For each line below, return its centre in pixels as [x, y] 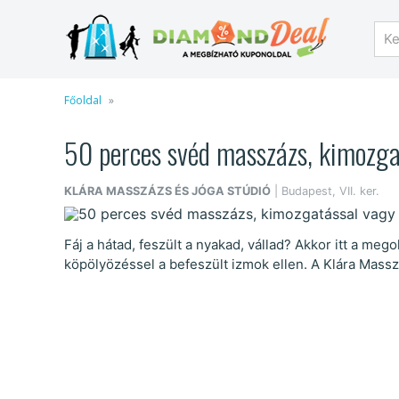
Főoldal [83, 100]
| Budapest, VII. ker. [325, 191]
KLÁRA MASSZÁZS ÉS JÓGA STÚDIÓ [167, 191]
